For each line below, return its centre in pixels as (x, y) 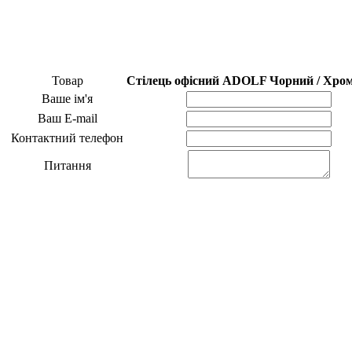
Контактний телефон (67, 137)
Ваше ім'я (67, 98)
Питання (67, 165)
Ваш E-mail (67, 118)
